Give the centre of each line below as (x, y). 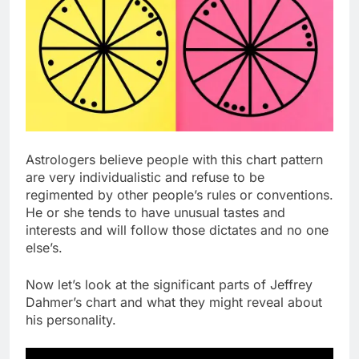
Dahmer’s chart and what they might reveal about (174, 302)
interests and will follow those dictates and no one (177, 230)
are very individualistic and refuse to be (145, 177)
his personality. (71, 319)
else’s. (44, 247)
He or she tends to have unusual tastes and (155, 212)
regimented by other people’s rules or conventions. (179, 194)
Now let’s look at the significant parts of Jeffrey (169, 284)
